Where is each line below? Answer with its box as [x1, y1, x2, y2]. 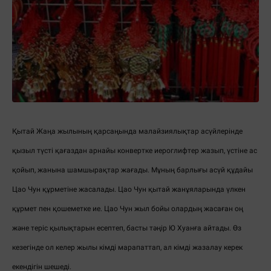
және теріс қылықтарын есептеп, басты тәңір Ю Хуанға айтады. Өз [12, 224, 241, 233]
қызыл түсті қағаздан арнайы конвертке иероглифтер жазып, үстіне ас [12, 146, 257, 155]
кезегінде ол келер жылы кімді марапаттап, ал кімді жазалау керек [12, 243, 243, 252]
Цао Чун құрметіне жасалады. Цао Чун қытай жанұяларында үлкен [12, 185, 246, 194]
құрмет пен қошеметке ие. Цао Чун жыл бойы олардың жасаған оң [12, 204, 243, 214]
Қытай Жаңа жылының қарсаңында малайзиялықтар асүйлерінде [12, 127, 243, 136]
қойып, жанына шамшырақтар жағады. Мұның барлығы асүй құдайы [12, 166, 253, 175]
